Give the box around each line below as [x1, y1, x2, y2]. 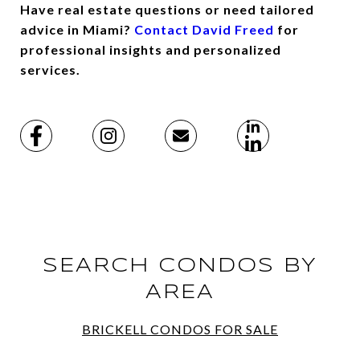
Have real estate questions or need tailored [20, 2, 314, 18]
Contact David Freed [134, 22, 274, 38]
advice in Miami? [20, 22, 131, 38]
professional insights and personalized [20, 42, 281, 58]
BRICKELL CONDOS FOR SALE [82, 321, 278, 337]
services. [20, 62, 84, 78]
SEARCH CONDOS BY [43, 257, 317, 276]
